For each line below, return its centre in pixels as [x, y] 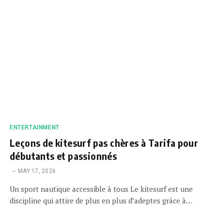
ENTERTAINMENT [35, 127]
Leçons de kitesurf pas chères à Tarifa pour [104, 142]
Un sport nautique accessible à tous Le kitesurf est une [101, 189]
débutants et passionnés [63, 155]
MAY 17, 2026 [37, 171]
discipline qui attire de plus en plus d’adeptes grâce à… [101, 200]
